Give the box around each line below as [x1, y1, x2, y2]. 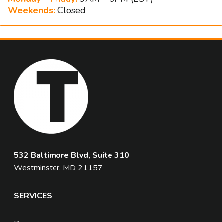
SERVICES [14, 190, 53, 201]
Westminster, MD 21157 [14, 163, 103, 173]
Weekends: [8, 4, 55, 16]
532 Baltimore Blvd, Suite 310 [14, 150, 130, 161]
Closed [55, 4, 86, 16]
